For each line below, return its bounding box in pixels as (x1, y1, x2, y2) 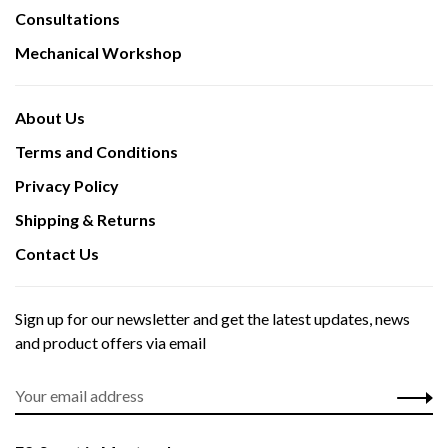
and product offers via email (15, 333, 206, 353)
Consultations (15, 9, 120, 29)
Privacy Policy (15, 176, 119, 196)
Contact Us (15, 244, 99, 264)
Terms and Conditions (15, 142, 178, 162)
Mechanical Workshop (15, 43, 182, 63)
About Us (15, 108, 85, 128)
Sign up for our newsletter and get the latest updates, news (15, 309, 410, 329)
